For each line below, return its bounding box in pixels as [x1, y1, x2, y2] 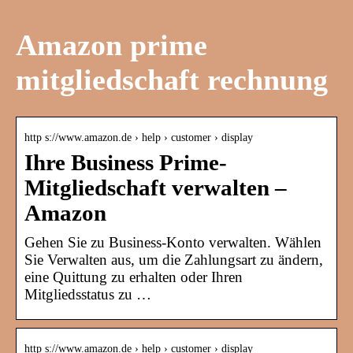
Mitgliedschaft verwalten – [24, 176, 287, 201]
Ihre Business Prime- [24, 150, 227, 176]
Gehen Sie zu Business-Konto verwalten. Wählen [24, 234, 321, 251]
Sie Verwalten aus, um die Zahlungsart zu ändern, [24, 251, 323, 269]
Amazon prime [16, 28, 207, 61]
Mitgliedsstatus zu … [24, 286, 151, 303]
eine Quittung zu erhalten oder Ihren [24, 269, 243, 286]
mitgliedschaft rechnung [16, 62, 328, 96]
